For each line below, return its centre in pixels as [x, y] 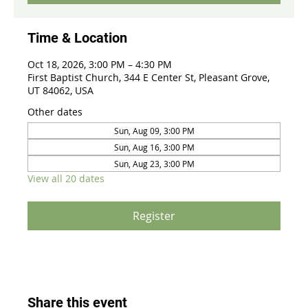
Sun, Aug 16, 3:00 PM [154, 147]
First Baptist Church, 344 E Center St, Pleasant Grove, [148, 77]
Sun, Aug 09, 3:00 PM [154, 131]
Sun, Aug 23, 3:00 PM [154, 164]
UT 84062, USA [60, 90]
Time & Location [77, 38]
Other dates [55, 112]
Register [154, 216]
